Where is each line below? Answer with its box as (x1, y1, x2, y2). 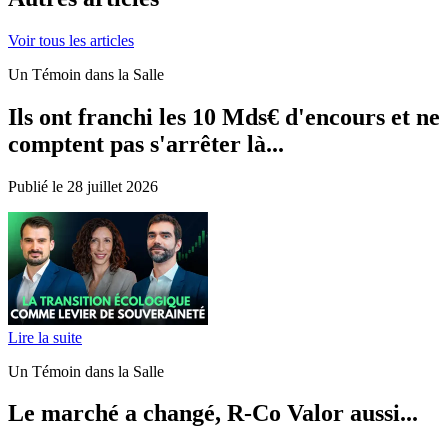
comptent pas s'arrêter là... (8, 130, 284, 157)
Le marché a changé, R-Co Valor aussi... (8, 400, 418, 427)
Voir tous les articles (8, 31, 134, 49)
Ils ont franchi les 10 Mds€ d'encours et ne (8, 103, 440, 130)
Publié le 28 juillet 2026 (8, 177, 158, 195)
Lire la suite (8, 328, 82, 346)
